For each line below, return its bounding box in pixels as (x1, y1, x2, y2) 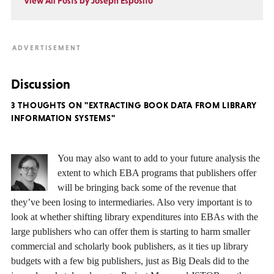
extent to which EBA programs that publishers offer (57, 168, 256, 179)
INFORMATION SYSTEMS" (11, 113, 116, 123)
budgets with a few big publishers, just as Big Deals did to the (11, 256, 249, 267)
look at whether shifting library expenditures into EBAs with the (11, 212, 258, 223)
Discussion (11, 76, 71, 92)
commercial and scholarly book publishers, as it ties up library (11, 241, 248, 252)
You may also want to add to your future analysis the (57, 153, 260, 164)
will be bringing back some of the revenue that (57, 182, 236, 193)
